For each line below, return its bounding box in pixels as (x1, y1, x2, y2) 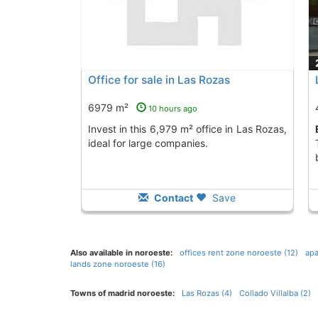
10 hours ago (148, 104, 197, 114)
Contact (152, 192, 194, 204)
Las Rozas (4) (181, 288, 232, 299)
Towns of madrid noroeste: (70, 288, 175, 299)
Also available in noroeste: (70, 248, 172, 258)
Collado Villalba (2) (238, 288, 311, 299)
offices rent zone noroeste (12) (179, 248, 298, 258)
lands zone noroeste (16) (70, 259, 165, 270)
